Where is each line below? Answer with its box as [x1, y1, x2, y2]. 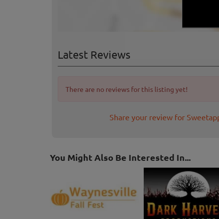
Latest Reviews [58, 48, 131, 61]
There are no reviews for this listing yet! [66, 85, 188, 94]
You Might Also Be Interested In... [50, 152, 191, 163]
